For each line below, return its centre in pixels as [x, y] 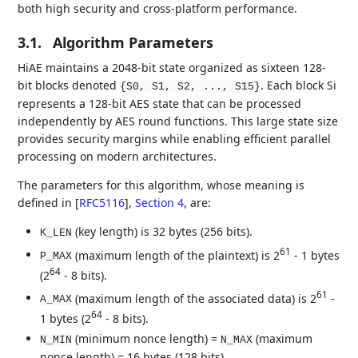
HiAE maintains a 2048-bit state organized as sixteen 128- [172, 68]
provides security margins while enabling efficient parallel [175, 139]
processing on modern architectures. [117, 157]
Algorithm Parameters [133, 43]
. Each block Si [299, 86]
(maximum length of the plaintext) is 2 [176, 255]
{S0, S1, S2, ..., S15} [191, 87]
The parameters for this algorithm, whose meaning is [161, 185]
